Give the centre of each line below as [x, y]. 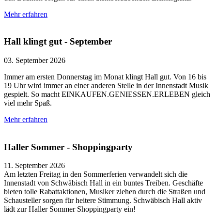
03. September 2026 [35, 60]
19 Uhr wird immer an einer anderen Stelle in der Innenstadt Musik [106, 85]
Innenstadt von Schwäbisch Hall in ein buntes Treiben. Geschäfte [103, 183]
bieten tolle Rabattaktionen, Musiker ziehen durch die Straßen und [105, 192]
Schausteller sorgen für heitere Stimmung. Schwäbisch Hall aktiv [103, 201]
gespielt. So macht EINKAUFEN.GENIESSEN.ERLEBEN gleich [107, 94]
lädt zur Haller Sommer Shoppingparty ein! [71, 209]
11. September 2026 [34, 166]
